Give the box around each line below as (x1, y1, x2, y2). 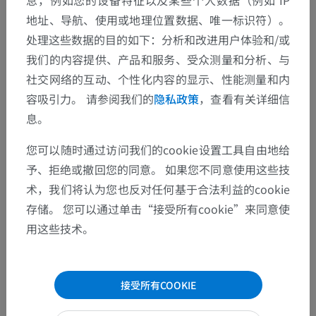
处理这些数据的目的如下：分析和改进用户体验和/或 (26, 30, 290, 48)
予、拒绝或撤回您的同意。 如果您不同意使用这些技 (26, 160, 290, 178)
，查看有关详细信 (199, 90, 291, 107)
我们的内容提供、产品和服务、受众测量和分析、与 (26, 50, 290, 68)
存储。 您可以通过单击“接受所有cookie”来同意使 (26, 200, 290, 217)
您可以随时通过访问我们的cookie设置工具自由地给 (26, 140, 290, 158)
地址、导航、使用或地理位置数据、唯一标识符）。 (26, 11, 290, 28)
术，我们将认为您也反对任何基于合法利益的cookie (26, 180, 290, 197)
